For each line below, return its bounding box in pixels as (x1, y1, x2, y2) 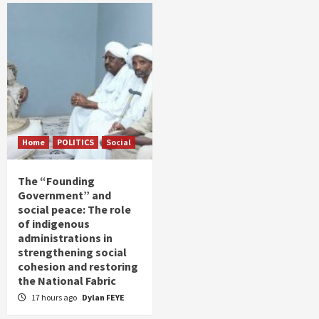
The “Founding (18, 174, 95, 188)
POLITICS (57, 137, 94, 147)
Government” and (18, 188, 111, 202)
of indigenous (18, 216, 90, 231)
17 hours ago (31, 292, 78, 303)
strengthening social (18, 245, 127, 259)
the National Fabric (18, 273, 116, 288)
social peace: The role (18, 202, 131, 216)
